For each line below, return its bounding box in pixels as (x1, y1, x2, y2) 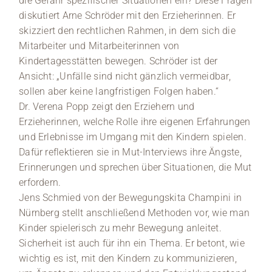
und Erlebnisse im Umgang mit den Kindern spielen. (19, 131, 246, 143)
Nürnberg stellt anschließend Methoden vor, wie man (19, 207, 250, 219)
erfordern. (19, 177, 61, 189)
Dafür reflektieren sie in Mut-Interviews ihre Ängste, (19, 146, 242, 158)
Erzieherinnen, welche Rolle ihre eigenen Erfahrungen (19, 116, 251, 128)
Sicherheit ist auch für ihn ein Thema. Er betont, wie (19, 237, 245, 250)
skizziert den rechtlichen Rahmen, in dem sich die (19, 25, 236, 37)
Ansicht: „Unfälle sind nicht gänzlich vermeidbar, (19, 70, 231, 83)
